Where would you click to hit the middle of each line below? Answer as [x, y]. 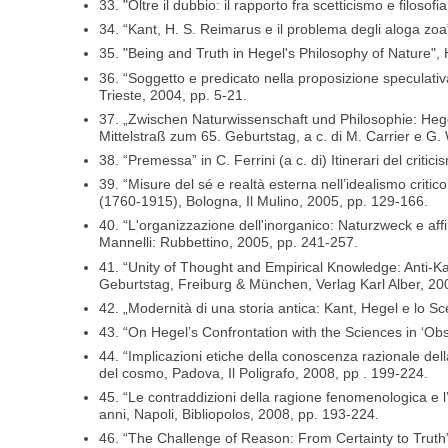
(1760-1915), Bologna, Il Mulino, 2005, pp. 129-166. [264, 201]
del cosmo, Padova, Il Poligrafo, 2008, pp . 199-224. [264, 373]
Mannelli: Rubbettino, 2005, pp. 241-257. [229, 242]
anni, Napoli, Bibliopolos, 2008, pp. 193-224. [239, 414]
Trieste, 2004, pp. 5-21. [173, 94]
